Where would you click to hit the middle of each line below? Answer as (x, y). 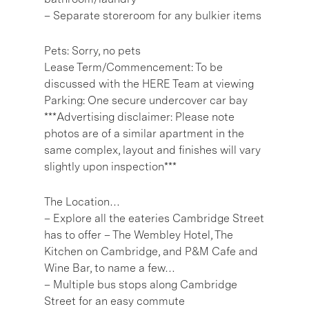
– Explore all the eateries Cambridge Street (154, 218)
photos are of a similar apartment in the (144, 133)
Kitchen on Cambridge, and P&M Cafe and (151, 251)
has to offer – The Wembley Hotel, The (139, 235)
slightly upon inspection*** (110, 166)
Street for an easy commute (114, 301)
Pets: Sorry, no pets (92, 50)
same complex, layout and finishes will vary (152, 150)
